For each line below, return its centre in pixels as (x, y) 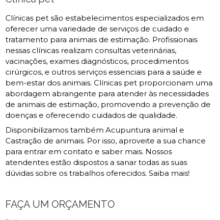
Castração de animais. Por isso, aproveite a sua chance (106, 141)
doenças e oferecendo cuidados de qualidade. (92, 115)
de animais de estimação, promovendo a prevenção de (108, 105)
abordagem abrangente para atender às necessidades (107, 94)
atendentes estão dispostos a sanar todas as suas (96, 163)
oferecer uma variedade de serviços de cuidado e (97, 29)
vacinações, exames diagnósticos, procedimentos (97, 61)
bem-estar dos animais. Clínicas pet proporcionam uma (109, 83)
